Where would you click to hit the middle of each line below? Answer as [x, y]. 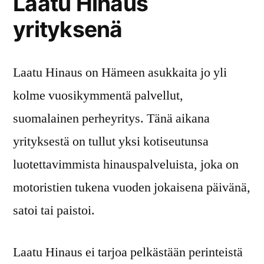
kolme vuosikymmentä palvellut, [98, 95]
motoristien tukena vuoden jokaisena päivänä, [132, 187]
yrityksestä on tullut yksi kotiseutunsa [111, 141]
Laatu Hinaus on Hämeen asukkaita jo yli [120, 72]
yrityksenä [68, 29]
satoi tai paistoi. [54, 210]
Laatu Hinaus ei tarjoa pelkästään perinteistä [128, 252]
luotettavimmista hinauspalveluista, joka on [126, 164]
